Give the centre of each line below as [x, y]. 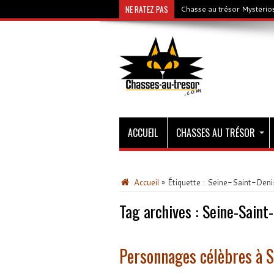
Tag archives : [161, 211]
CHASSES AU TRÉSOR [215, 133]
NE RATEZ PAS [146, 9]
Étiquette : [187, 182]
